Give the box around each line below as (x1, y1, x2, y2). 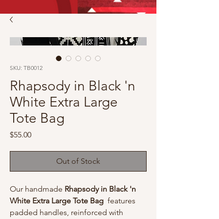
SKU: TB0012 (10, 64, 43, 72)
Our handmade (10, 184, 65, 194)
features (106, 196, 135, 206)
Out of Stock (56, 156, 100, 166)
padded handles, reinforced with (10, 208, 123, 218)
